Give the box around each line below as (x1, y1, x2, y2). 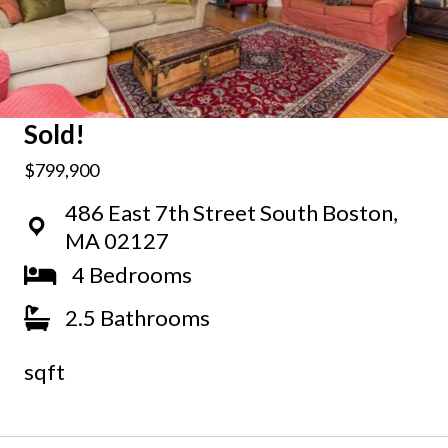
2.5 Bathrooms (65, 303, 210, 331)
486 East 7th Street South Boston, (65, 198, 398, 226)
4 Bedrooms (72, 260, 192, 288)
